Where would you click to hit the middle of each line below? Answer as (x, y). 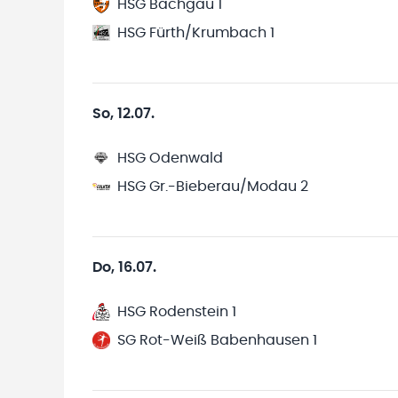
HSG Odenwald (170, 158)
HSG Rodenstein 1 (177, 312)
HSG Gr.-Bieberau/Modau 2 (213, 187)
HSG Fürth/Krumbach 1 (196, 33)
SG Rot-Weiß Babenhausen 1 (217, 340)
